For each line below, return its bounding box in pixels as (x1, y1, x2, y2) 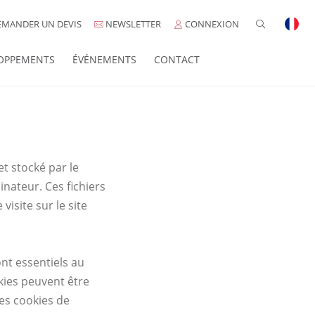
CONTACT (154, 52, 200, 66)
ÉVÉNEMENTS (72, 52, 136, 66)
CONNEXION (183, 18, 239, 30)
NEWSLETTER (103, 18, 162, 30)
